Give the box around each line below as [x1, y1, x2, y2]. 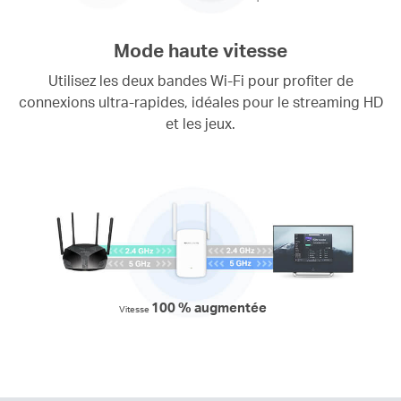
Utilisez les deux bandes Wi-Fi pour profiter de [47, 71, 354, 90]
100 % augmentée [150, 298, 267, 316]
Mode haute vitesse [114, 38, 287, 63]
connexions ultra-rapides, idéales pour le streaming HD [18, 92, 383, 112]
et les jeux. [166, 114, 235, 133]
